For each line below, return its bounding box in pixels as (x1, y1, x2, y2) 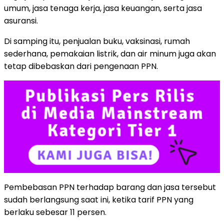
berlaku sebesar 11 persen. (4, 206, 106, 218)
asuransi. (4, 14, 38, 26)
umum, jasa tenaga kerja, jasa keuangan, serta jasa (4, 2, 202, 14)
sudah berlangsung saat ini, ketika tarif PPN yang (4, 193, 193, 205)
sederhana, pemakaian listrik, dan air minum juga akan (4, 47, 216, 59)
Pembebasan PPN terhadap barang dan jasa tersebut (4, 181, 216, 193)
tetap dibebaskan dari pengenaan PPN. (4, 60, 158, 72)
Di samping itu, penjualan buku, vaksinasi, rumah (4, 35, 190, 47)
